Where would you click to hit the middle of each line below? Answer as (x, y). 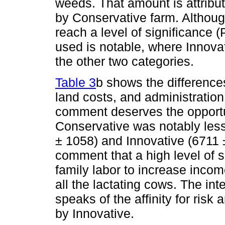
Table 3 (76, 82)
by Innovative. (95, 213)
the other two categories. (125, 61)
